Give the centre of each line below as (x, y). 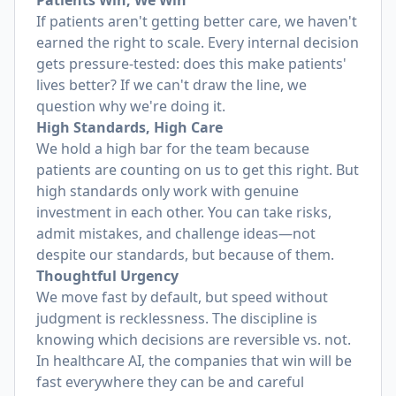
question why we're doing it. (131, 106)
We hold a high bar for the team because (173, 148)
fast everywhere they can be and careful (170, 382)
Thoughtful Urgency (107, 276)
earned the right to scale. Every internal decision (198, 42)
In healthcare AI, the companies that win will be (194, 361)
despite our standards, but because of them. (185, 255)
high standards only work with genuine (168, 191)
